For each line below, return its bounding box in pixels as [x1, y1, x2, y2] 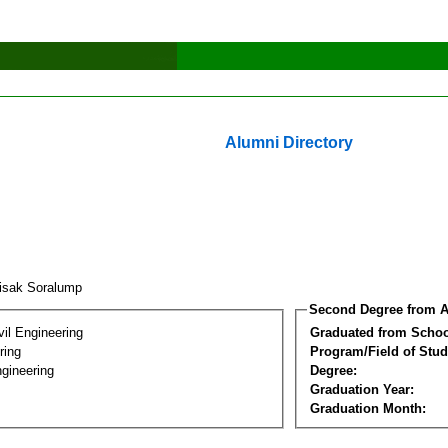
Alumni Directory [225, 134, 353, 151]
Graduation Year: [310, 381, 414, 397]
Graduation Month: [310, 400, 426, 416]
